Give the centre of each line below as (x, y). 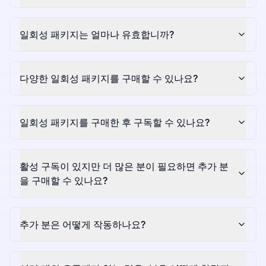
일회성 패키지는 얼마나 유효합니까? (97, 35)
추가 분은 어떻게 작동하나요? (83, 225)
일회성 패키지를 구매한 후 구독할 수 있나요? (115, 123)
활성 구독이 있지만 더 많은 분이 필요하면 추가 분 (124, 167)
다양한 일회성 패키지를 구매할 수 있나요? (109, 79)
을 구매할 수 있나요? (64, 181)
